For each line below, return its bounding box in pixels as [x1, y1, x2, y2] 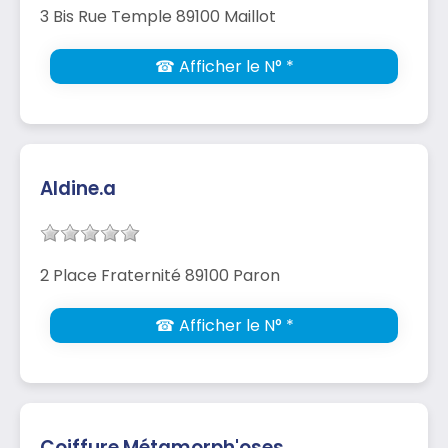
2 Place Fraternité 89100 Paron [40, 263, 280, 287]
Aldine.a [40, 174, 116, 202]
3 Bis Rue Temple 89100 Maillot [40, 4, 276, 28]
